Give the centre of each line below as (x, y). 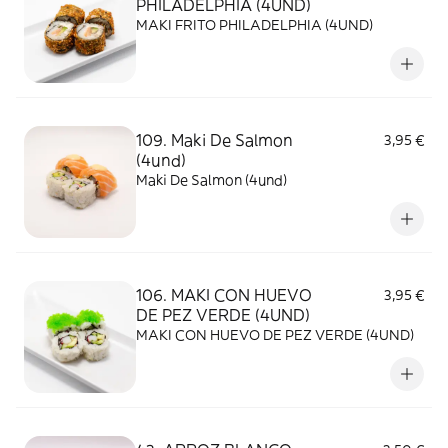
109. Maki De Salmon (214, 140)
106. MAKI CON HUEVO (224, 295)
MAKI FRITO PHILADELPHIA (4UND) (254, 25)
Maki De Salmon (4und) (211, 180)
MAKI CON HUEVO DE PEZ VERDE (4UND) (275, 335)
